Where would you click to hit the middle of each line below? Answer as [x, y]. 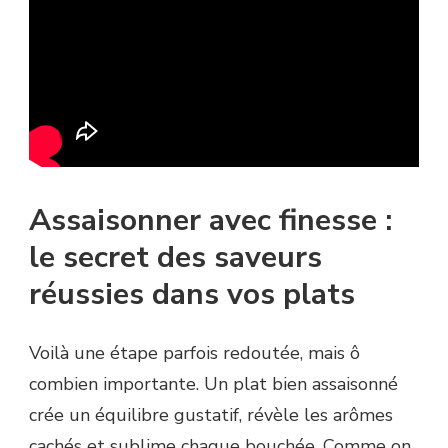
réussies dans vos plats [192, 295]
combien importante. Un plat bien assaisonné [213, 384]
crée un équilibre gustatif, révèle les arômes [211, 415]
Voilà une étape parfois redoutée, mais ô [194, 353]
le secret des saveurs [175, 258]
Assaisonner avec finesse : [210, 221]
